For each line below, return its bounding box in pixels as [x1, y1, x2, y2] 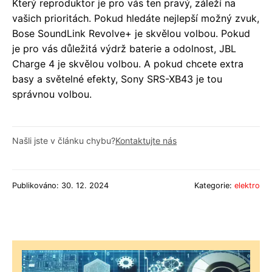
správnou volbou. [12, 88, 92, 101]
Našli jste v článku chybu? [12, 135, 115, 146]
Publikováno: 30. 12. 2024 [12, 181, 109, 191]
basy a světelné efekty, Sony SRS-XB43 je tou [12, 73, 222, 86]
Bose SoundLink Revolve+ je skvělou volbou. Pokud [12, 27, 250, 40]
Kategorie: [194, 181, 234, 191]
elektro [234, 181, 260, 191]
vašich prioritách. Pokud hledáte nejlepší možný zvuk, [12, 12, 259, 25]
